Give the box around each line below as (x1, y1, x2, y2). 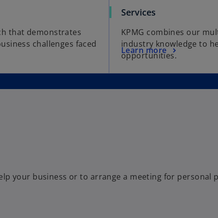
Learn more (121, 44, 167, 55)
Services (121, 6, 156, 18)
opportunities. (121, 50, 177, 61)
